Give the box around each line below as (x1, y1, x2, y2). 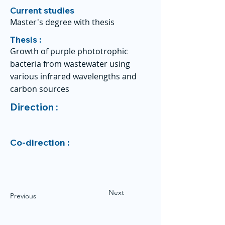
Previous (10, 191, 36, 200)
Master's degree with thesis (10, 17, 115, 28)
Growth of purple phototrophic (10, 46, 128, 57)
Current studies (10, 5, 74, 16)
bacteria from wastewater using (10, 58, 130, 69)
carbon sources (10, 83, 69, 94)
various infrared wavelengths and (10, 71, 137, 82)
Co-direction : (10, 137, 71, 148)
